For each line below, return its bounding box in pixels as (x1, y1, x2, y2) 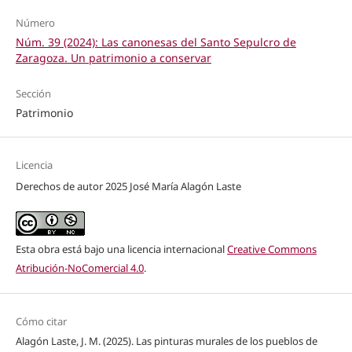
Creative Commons (226, 241, 317, 256)
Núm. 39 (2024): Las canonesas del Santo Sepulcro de (15, 34, 296, 49)
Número (15, 15, 55, 30)
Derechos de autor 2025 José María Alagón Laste (15, 178, 241, 193)
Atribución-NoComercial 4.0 (15, 260, 144, 275)
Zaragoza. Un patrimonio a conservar (15, 49, 211, 65)
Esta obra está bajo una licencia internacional (15, 241, 227, 256)
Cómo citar (15, 313, 67, 328)
